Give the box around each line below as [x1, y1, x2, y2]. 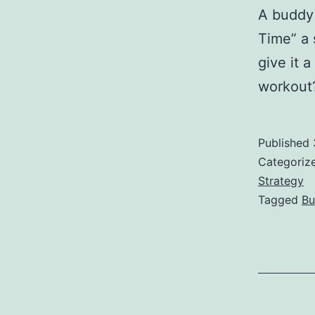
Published [258, 136, 313, 150]
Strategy [258, 174, 304, 188]
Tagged [258, 193, 302, 207]
